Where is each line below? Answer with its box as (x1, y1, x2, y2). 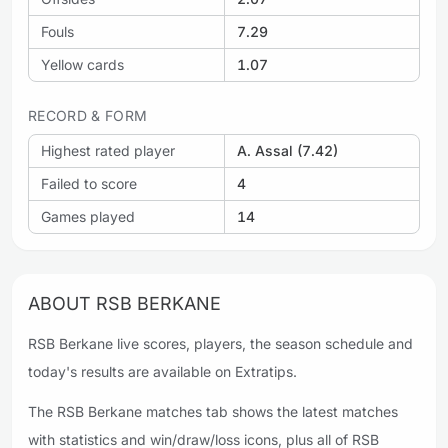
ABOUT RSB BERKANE (28, 293, 221, 314)
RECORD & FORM (28, 107, 148, 124)
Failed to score (41, 175, 137, 192)
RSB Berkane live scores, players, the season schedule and (28, 335, 413, 352)
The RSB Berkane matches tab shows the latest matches (28, 403, 398, 420)
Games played (41, 208, 135, 225)
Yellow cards (41, 56, 124, 73)
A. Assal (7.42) (237, 142, 338, 159)
